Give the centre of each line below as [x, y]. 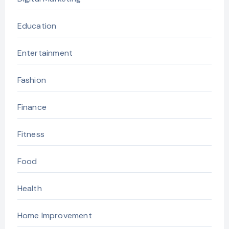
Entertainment [45, 53]
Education [37, 26]
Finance [32, 107]
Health [29, 189]
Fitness [31, 134]
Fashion [31, 80]
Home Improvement [54, 216]
